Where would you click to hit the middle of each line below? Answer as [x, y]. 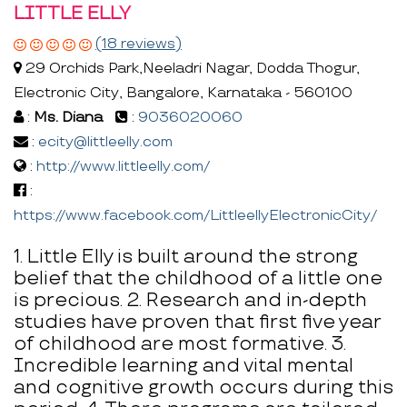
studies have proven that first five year [197, 322]
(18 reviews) [139, 44]
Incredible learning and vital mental [184, 365]
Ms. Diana [68, 117]
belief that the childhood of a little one [198, 278]
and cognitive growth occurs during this [203, 387]
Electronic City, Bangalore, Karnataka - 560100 [183, 93]
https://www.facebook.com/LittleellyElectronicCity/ [195, 215]
